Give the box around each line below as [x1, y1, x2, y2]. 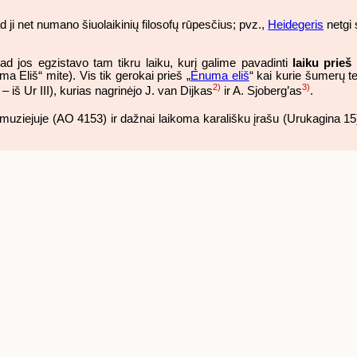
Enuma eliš [190, 69, 249, 82]
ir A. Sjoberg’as [221, 84, 302, 97]
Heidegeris [268, 18, 324, 32]
